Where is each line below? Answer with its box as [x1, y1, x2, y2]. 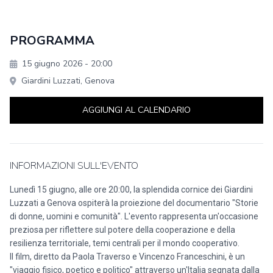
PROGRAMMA [10, 32, 94, 49]
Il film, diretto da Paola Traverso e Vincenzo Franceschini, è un [10, 252, 245, 261]
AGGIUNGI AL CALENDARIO [82, 104, 191, 116]
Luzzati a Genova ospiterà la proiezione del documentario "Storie [10, 198, 258, 208]
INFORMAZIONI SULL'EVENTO [10, 159, 138, 172]
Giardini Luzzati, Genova [21, 75, 115, 87]
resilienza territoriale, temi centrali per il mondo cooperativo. [10, 238, 239, 248]
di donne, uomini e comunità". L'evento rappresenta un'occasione [10, 211, 258, 221]
